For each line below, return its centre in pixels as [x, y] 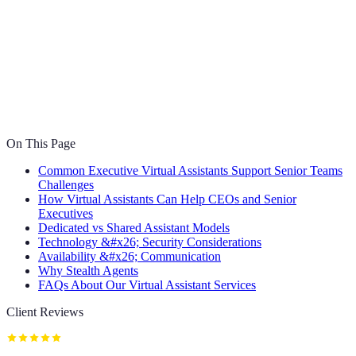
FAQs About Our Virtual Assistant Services [147, 285]
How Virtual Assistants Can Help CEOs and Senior [167, 199]
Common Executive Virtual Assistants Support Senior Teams [190, 171]
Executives [66, 214]
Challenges [66, 185]
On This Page [41, 144]
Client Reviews [45, 312]
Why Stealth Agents [88, 271]
